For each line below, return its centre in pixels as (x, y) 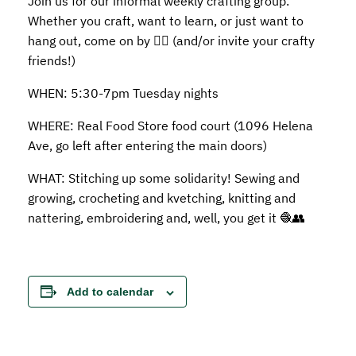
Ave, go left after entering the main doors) (147, 146)
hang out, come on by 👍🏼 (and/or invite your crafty (171, 41)
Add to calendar (110, 292)
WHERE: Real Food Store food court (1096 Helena (170, 126)
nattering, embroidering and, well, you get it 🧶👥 (166, 218)
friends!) (51, 61)
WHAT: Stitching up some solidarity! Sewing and (163, 178)
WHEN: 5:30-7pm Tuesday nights (123, 93)
